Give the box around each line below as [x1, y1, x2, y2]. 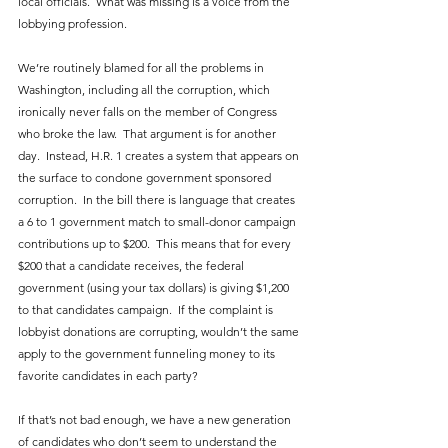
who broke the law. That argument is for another [18, 126, 279, 142]
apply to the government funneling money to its [18, 346, 278, 362]
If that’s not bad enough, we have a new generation [18, 412, 294, 428]
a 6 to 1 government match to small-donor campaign [18, 214, 299, 230]
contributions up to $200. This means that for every [18, 236, 294, 252]
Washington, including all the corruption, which [18, 82, 273, 98]
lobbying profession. [18, 16, 127, 32]
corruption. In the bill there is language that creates [18, 192, 298, 208]
